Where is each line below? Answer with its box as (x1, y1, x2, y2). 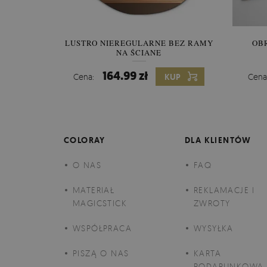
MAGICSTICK (73, 198, 128, 208)
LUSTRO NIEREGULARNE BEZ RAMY (64, 38, 213, 48)
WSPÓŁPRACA (73, 223, 132, 233)
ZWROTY (194, 198, 231, 208)
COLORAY (64, 135, 105, 145)
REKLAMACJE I (194, 185, 255, 195)
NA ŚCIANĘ (116, 47, 162, 58)
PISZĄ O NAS (73, 248, 129, 258)
